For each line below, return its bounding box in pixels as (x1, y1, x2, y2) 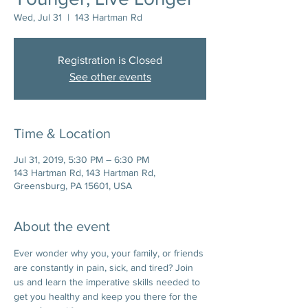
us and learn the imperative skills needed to (14, 276, 203, 287)
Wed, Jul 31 (14, 12, 62, 23)
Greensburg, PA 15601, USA (14, 180, 132, 191)
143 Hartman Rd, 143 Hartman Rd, (14, 167, 155, 178)
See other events (69, 71, 151, 82)
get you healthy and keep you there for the (14, 291, 200, 302)
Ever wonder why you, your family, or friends (14, 247, 206, 258)
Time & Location (14, 126, 111, 141)
